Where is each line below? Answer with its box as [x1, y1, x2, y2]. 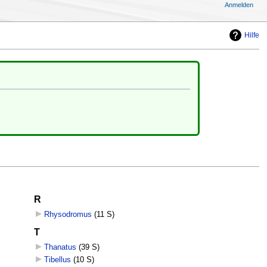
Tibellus [44, 255, 71, 264]
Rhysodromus [44, 210, 92, 219]
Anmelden [225, 1, 254, 8]
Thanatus [44, 243, 76, 252]
